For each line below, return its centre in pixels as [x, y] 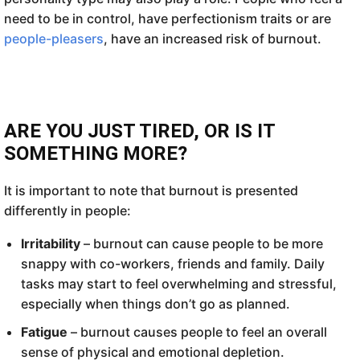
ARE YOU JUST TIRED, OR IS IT [139, 131]
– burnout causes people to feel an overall [197, 331]
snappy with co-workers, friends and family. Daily [173, 263]
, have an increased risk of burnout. [213, 38]
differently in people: [67, 210]
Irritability [51, 243]
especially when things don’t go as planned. [155, 303]
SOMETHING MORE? [96, 153]
